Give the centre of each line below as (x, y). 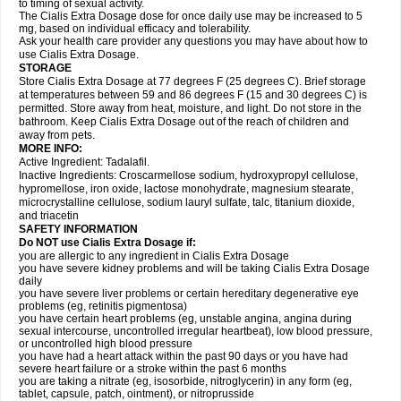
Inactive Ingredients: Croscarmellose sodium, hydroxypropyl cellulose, (188, 175)
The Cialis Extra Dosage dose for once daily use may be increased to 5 (191, 16)
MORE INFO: (51, 149)
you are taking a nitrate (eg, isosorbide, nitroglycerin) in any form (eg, (185, 381)
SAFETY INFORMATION (78, 229)
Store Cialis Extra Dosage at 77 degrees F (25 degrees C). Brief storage (192, 81)
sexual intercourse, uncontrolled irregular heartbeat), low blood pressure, (196, 331)
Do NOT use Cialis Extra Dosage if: (107, 243)
